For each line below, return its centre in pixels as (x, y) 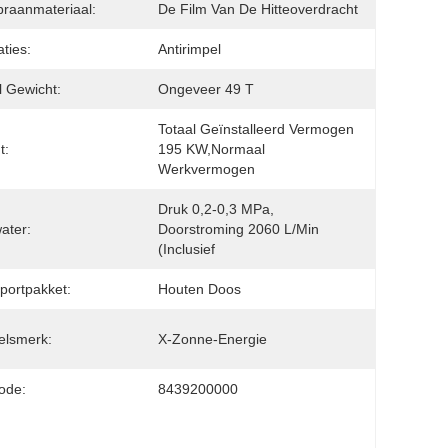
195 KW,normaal (211, 149)
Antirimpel (189, 49)
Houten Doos (199, 289)
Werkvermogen (206, 169)
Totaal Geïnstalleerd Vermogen (256, 129)
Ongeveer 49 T (206, 89)
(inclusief (186, 249)
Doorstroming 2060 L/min (238, 229)
